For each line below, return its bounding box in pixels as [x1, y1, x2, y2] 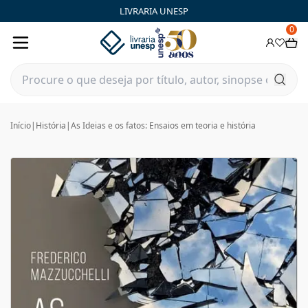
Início [10, 120, 31, 131]
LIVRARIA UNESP [120, 4, 188, 17]
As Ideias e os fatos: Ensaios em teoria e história [71, 120, 256, 131]
